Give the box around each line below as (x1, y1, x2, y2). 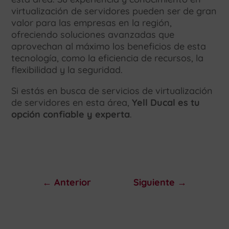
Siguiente (133, 176, 175, 189)
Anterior (54, 176, 91, 189)
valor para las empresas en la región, (11, 17, 172, 29)
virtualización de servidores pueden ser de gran (11, 5, 217, 17)
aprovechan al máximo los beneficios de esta (11, 40, 207, 53)
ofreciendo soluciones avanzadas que (11, 29, 175, 41)
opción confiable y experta (11, 108, 130, 121)
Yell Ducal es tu (132, 97, 200, 109)
